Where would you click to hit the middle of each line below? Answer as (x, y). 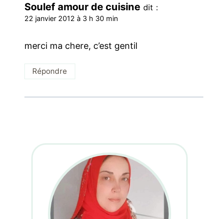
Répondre (50, 71)
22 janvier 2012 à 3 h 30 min (71, 19)
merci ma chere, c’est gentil (81, 45)
